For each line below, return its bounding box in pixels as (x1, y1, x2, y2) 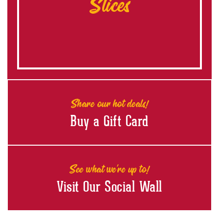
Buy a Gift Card (70, 112, 149, 130)
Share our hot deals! (70, 96, 149, 111)
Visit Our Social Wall (57, 178, 162, 196)
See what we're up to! (69, 161, 150, 176)
